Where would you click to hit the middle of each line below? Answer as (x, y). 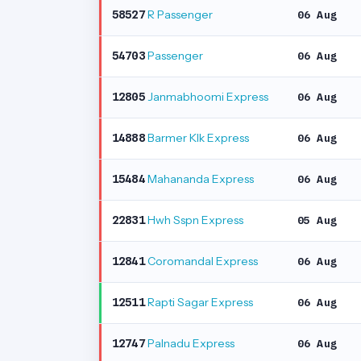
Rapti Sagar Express (199, 302)
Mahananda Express (199, 179)
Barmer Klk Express (197, 138)
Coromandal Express (201, 261)
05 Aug (317, 220)
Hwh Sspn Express (194, 220)
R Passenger (178, 15)
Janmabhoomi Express (206, 97)
